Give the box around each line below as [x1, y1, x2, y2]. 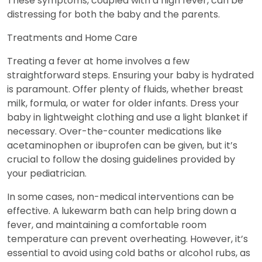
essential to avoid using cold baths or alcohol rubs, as [7, 246, 250, 260]
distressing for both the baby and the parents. [7, 7, 220, 21]
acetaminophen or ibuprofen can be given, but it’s [7, 138, 237, 152]
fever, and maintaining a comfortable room [7, 218, 206, 232]
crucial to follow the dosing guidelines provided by [7, 152, 235, 166]
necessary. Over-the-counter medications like [7, 124, 222, 138]
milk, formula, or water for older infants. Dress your [7, 96, 239, 110]
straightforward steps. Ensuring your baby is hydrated [7, 68, 254, 82]
